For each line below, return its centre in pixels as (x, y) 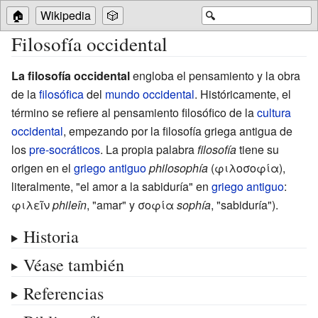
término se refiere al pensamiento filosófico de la (134, 112)
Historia (51, 236)
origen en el (43, 168)
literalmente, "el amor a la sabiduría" (104, 186)
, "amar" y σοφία (132, 204)
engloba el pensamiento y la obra (215, 75)
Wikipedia (66, 15)
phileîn (70, 204)
